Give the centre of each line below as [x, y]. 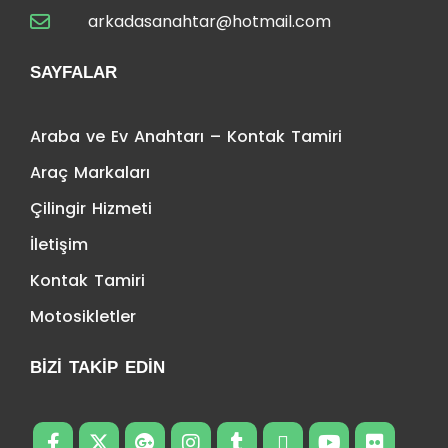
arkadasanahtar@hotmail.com [210, 21]
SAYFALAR [73, 72]
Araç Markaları [90, 172]
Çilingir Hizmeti [91, 208]
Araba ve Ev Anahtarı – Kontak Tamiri [186, 136]
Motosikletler [83, 316]
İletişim [59, 244]
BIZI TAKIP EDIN [97, 367]
